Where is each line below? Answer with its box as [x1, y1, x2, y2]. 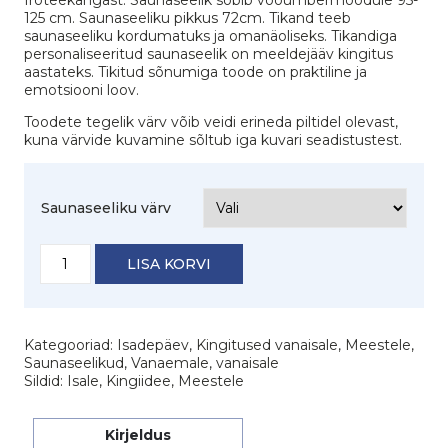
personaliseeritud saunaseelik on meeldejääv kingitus [24, 44, 393, 63]
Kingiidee [106, 371, 171, 390]
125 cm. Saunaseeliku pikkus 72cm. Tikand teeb [24, 8, 351, 27]
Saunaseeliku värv [41, 198, 171, 217]
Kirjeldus [105, 425, 171, 444]
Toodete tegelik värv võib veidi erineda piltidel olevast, [24, 112, 398, 131]
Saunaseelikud [24, 353, 124, 372]
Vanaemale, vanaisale [131, 353, 279, 372]
